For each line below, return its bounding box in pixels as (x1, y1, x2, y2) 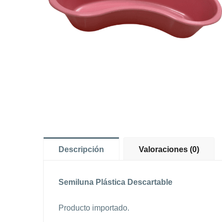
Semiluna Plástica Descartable (58, 178, 172, 187)
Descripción (58, 145, 104, 154)
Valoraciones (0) (139, 145, 199, 154)
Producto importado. (58, 204, 129, 213)
